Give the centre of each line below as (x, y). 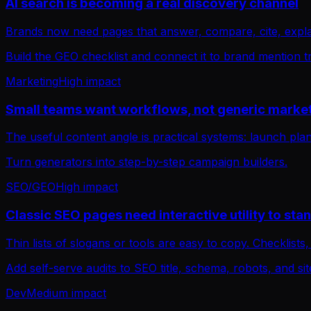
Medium (47, 293)
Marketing (32, 81)
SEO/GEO (31, 187)
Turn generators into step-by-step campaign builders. (146, 162)
